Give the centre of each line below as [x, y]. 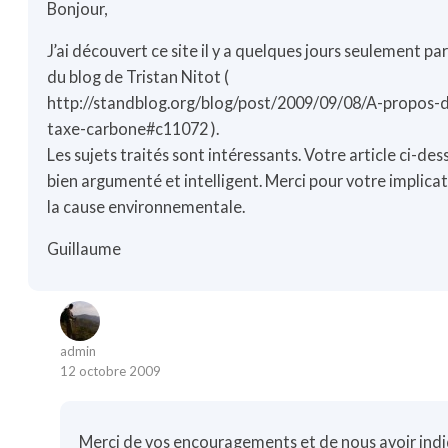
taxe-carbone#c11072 [128, 129]
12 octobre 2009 [110, 370]
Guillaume [84, 249]
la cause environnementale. [146, 207]
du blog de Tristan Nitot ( [138, 77]
